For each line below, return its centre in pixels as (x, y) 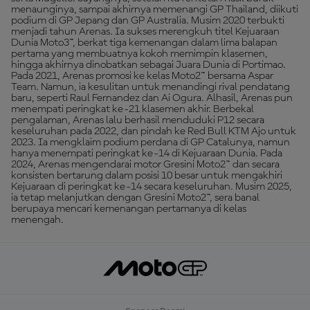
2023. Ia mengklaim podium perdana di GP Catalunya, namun (151, 143)
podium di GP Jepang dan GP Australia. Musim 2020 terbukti (148, 21)
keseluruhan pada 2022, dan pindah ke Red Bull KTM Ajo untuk (154, 131)
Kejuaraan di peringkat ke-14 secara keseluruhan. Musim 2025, (152, 187)
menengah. (37, 220)
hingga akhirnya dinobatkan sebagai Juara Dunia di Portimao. (148, 65)
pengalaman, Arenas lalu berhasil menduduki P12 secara (138, 120)
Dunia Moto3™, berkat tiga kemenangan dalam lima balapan (144, 43)
